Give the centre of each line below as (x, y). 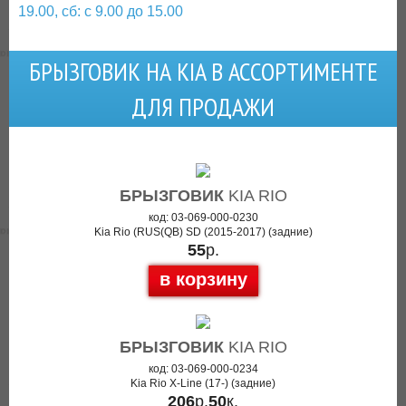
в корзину (203, 279)
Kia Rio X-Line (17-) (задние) (203, 383)
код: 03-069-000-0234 (203, 369)
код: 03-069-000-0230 (203, 217)
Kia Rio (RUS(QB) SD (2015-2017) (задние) (203, 232)
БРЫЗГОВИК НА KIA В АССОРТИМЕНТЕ (203, 71)
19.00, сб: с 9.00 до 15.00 (101, 11)
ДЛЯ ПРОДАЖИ (203, 106)
